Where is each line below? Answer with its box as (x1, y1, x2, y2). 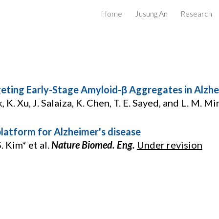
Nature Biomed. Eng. (51, 139, 135, 151)
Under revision (136, 139, 202, 151)
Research (180, 9, 212, 18)
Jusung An (135, 9, 168, 18)
